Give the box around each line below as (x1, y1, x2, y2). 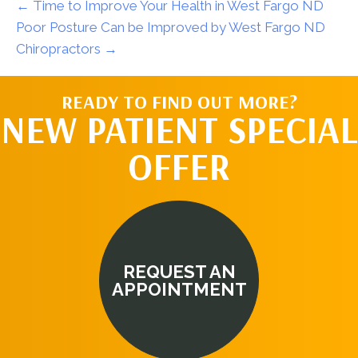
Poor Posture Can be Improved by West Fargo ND (16, 19, 325, 36)
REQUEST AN (122, 261, 236, 283)
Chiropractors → (16, 41, 117, 58)
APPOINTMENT (111, 279, 247, 300)
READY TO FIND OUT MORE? (61, 89, 297, 114)
